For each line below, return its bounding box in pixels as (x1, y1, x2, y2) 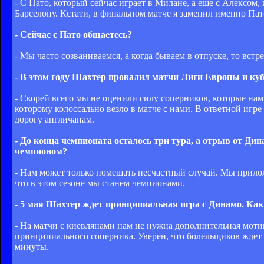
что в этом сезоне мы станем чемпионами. (15, 177, 185, 188)
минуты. (15, 241, 49, 252)
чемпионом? (15, 146, 67, 156)
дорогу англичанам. (15, 114, 94, 124)
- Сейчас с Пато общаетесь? (15, 29, 132, 39)
